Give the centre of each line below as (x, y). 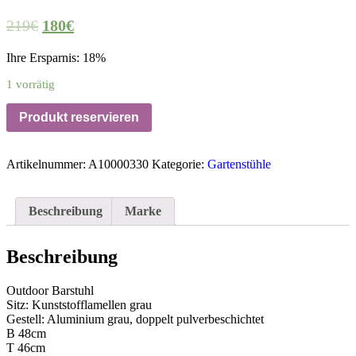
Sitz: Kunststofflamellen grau (79, 304)
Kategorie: (180, 164)
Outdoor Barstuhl (50, 290)
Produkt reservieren (79, 118)
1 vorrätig (31, 85)
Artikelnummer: (47, 164)
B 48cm (26, 333)
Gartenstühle (239, 164)
